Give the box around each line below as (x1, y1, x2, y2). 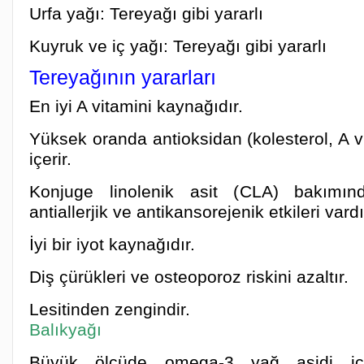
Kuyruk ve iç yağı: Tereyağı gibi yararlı (29, 37, 327, 55)
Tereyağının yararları (29, 67, 216, 89)
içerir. (29, 149, 71, 168)
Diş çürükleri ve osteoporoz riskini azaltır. (29, 267, 349, 286)
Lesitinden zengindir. (29, 300, 190, 318)
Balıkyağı (29, 320, 102, 339)
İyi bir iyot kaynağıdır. (29, 235, 195, 253)
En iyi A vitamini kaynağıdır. (29, 97, 243, 115)
